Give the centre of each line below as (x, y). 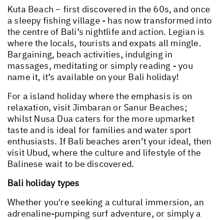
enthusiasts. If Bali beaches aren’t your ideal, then (110, 141)
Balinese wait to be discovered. (71, 164)
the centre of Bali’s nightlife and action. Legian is (106, 31)
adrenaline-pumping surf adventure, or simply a (104, 213)
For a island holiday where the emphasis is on (100, 96)
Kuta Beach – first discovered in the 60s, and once (109, 9)
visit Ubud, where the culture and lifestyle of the (104, 152)
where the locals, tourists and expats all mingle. (104, 43)
